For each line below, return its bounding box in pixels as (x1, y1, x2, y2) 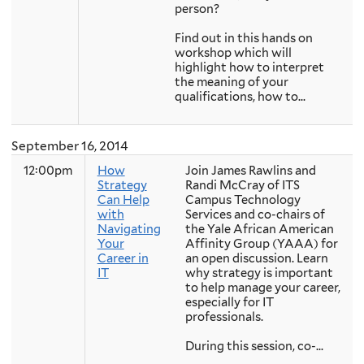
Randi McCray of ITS (184, 177, 300, 193)
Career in (97, 250, 149, 266)
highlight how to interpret (174, 60, 324, 76)
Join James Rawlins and (184, 162, 316, 178)
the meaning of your (174, 75, 288, 90)
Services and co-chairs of (184, 206, 325, 222)
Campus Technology (184, 192, 301, 207)
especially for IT (184, 294, 274, 310)
